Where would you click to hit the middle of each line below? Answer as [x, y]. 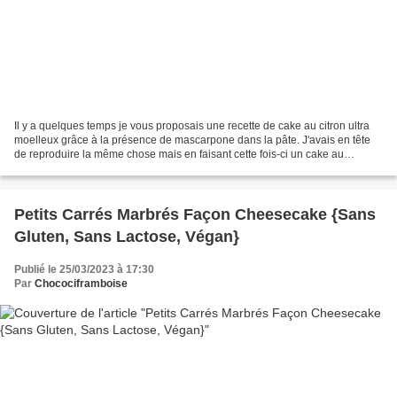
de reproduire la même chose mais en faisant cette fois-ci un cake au [179, 154]
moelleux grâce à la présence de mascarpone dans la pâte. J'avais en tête [192, 140]
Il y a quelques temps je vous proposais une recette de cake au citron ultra [192, 125]
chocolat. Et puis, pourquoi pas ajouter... [110, 168]
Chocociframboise [81, 283]
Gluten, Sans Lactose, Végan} [127, 236]
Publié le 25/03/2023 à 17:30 [84, 269]
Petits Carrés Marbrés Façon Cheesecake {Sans [195, 214]
